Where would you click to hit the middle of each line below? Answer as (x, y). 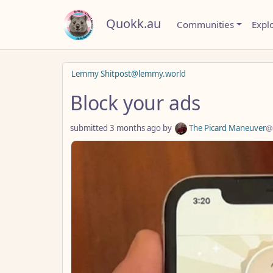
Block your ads (136, 102)
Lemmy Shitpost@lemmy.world (129, 73)
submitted (90, 128)
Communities (205, 25)
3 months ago (135, 128)
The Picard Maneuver (226, 128)
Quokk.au (133, 23)
